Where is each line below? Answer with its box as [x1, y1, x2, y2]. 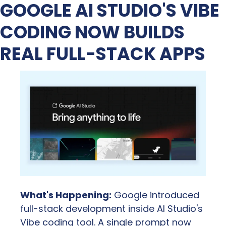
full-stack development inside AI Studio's [20, 202, 203, 215]
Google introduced [111, 189, 199, 202]
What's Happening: [20, 189, 111, 202]
